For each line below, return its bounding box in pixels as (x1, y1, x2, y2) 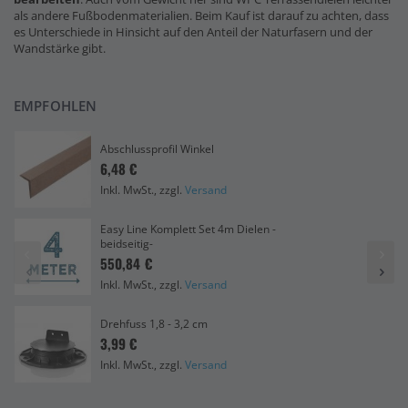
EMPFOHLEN (14, 97, 97, 115)
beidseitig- (100, 235, 153, 251)
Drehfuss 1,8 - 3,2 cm (100, 315, 208, 331)
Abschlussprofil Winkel (100, 140, 214, 157)
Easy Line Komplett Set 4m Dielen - (100, 220, 276, 237)
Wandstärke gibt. (14, 39, 106, 56)
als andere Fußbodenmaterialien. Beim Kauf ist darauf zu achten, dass (14, 6, 389, 24)
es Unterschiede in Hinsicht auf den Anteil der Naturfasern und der (14, 23, 372, 40)
